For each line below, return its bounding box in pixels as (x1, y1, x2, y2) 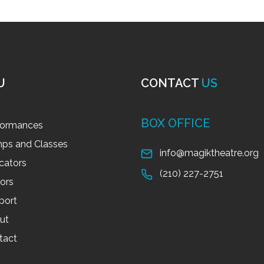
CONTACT (141, 76, 202, 91)
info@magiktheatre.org (160, 147, 259, 159)
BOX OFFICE (141, 116, 210, 131)
